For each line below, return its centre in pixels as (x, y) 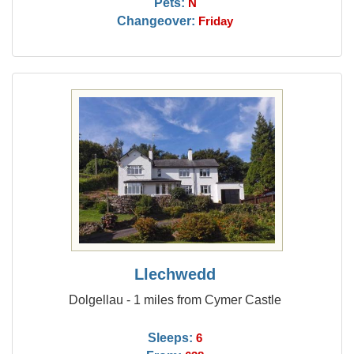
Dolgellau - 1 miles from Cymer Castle (175, 299)
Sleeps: (171, 337)
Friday (216, 21)
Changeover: (156, 21)
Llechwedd (175, 274)
